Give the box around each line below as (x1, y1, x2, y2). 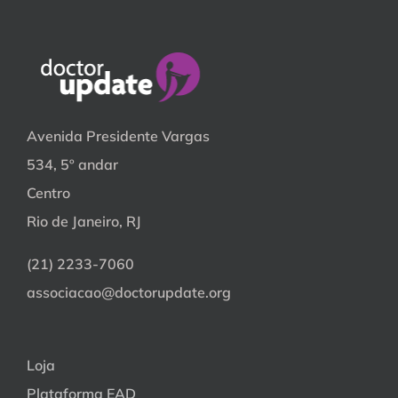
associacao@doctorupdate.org (27, 283, 231, 301)
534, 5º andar (27, 155, 118, 173)
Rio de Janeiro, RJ (27, 212, 141, 230)
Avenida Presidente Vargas (27, 127, 210, 145)
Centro (27, 184, 70, 202)
